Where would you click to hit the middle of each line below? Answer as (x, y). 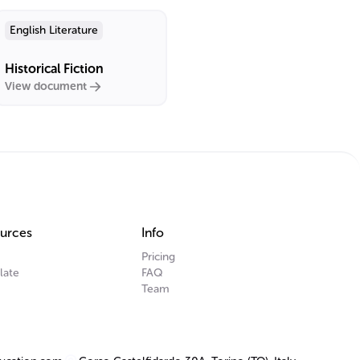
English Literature (54, 30)
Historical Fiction (54, 69)
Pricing (158, 257)
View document (46, 86)
